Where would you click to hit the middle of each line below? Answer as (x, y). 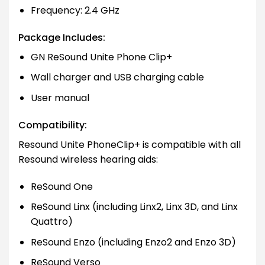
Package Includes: (62, 37)
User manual (60, 98)
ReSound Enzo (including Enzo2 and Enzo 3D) (133, 242)
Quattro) (51, 222)
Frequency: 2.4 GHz (75, 10)
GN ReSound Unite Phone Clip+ (101, 57)
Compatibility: (53, 125)
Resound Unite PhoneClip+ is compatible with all (130, 144)
